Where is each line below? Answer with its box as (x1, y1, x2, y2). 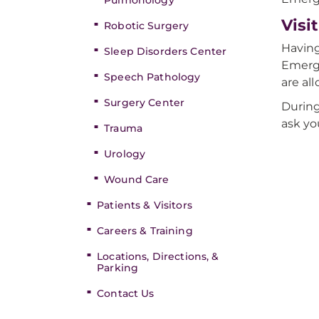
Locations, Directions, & (97, 250, 219, 263)
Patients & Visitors (97, 199, 192, 211)
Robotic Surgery (104, 19, 189, 32)
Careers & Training (97, 224, 193, 237)
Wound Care (104, 173, 169, 186)
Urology (104, 147, 146, 160)
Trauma (104, 122, 142, 135)
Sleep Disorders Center (104, 45, 227, 58)
